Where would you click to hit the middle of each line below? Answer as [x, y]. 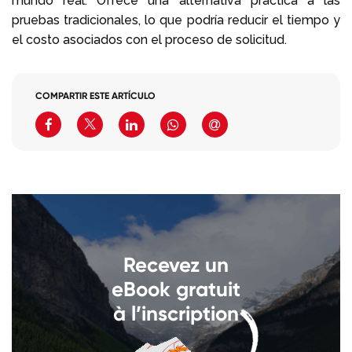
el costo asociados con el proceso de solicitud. [149, 39]
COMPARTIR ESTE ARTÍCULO [95, 95]
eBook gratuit [176, 289]
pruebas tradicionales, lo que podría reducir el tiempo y [176, 20]
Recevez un [176, 264]
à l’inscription [176, 313]
